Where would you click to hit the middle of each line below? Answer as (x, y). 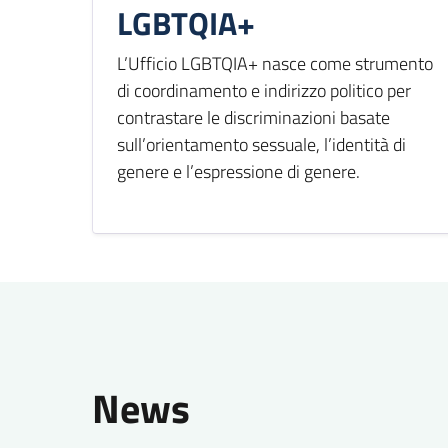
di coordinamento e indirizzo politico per (264, 90)
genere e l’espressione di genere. (238, 171)
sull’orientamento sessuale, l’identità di (261, 144)
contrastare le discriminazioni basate (253, 117)
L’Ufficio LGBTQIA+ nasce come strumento (275, 63)
